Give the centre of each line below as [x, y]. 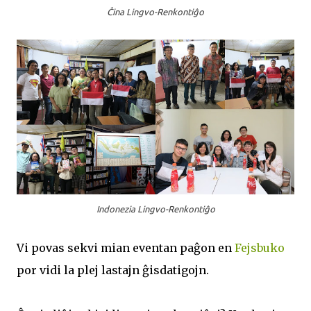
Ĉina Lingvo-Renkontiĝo [155, 12]
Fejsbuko [260, 248]
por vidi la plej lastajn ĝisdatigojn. [113, 270]
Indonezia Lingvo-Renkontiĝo [155, 209]
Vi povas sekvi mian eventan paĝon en [126, 248]
